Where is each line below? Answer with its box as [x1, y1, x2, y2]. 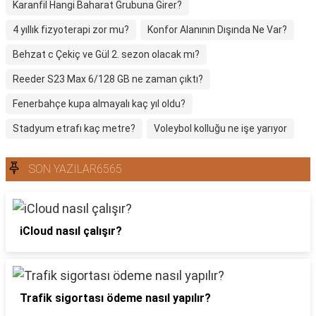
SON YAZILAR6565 [29, 162, 122, 176]
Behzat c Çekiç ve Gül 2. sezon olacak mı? [13, 49, 200, 60]
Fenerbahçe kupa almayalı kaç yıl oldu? [13, 98, 186, 109]
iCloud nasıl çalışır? [20, 224, 122, 238]
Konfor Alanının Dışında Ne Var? [147, 24, 287, 35]
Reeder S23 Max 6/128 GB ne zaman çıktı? [13, 73, 203, 85]
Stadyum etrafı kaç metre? [13, 123, 135, 134]
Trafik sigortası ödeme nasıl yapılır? [20, 291, 211, 305]
